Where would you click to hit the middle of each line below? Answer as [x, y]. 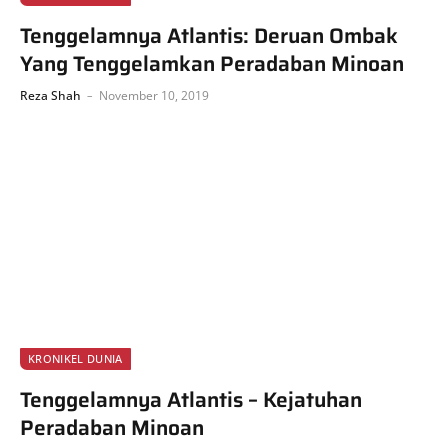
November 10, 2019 [154, 95]
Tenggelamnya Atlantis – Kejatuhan [191, 399]
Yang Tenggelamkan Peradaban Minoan [212, 63]
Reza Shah [50, 95]
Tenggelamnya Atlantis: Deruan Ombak [209, 35]
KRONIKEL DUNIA [75, 358]
